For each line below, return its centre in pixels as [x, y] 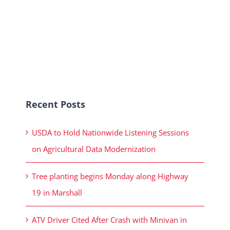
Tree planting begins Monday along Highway [110, 176]
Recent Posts [55, 104]
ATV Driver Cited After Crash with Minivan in [109, 220]
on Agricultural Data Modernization [94, 149]
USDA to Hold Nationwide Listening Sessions [110, 133]
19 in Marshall [58, 193]
